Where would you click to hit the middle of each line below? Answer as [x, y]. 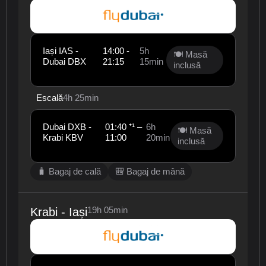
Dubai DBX [64, 62]
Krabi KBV [63, 138]
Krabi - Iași [59, 212]
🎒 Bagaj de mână [150, 172]
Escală [50, 98]
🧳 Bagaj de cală [69, 172]
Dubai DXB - [67, 127]
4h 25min [81, 98]
